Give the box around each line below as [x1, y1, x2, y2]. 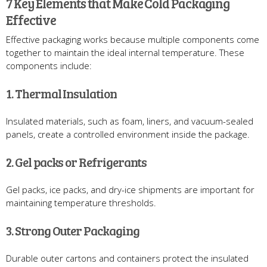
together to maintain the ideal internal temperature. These [6, 46, 244, 58]
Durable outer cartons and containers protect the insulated [6, 252, 249, 264]
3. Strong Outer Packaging [6, 221, 139, 239]
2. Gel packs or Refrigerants [6, 153, 147, 170]
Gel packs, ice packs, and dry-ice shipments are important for [6, 183, 254, 195]
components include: [6, 59, 92, 72]
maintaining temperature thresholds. [6, 196, 156, 209]
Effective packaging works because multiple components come [6, 33, 259, 45]
